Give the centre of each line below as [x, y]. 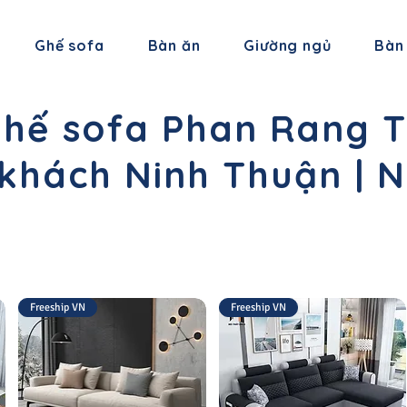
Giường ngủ [288, 45]
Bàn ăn [174, 45]
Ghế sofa [69, 45]
